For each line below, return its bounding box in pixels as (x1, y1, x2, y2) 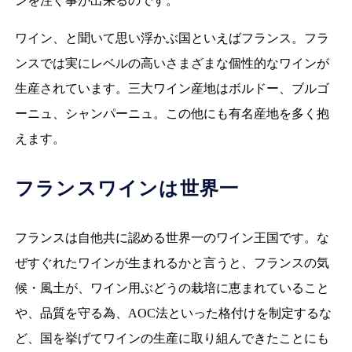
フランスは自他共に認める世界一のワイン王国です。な (14, 230, 329, 244)
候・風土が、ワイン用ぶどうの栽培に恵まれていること (14, 280, 329, 295)
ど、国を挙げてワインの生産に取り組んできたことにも (14, 331, 329, 345)
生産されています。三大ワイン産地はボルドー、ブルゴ (14, 81, 329, 95)
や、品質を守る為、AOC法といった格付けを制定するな (14, 306, 332, 320)
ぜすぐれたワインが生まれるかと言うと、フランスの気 (14, 255, 329, 269)
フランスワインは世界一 (14, 178, 240, 199)
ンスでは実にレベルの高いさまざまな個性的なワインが (14, 56, 329, 70)
